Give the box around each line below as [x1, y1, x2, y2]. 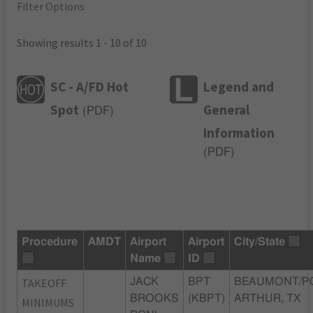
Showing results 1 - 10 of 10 [17, 36, 147, 50]
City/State [234, 235, 286, 247]
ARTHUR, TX [234, 292, 302, 304]
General [203, 101, 250, 118]
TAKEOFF [22, 275, 67, 290]
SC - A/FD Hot [50, 78, 129, 95]
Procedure [22, 235, 78, 247]
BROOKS [130, 292, 180, 304]
